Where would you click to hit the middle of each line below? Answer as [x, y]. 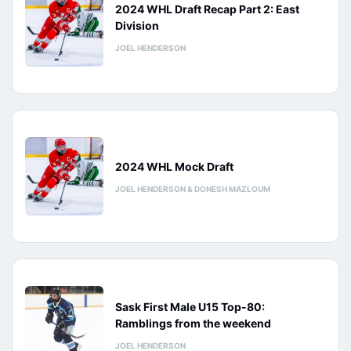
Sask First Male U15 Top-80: [190, 307]
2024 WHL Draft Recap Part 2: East [207, 9]
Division [137, 25]
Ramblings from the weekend [193, 323]
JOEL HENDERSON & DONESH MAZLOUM [193, 188]
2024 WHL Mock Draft [174, 166]
